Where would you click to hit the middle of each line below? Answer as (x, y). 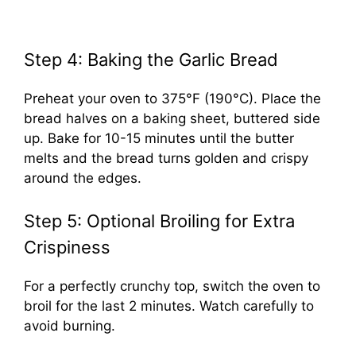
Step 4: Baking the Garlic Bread (151, 59)
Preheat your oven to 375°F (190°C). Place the (172, 98)
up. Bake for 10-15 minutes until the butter (159, 138)
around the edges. (83, 178)
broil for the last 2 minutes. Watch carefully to (169, 306)
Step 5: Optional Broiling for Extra (159, 221)
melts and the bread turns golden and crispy (166, 158)
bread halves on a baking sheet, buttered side (172, 118)
